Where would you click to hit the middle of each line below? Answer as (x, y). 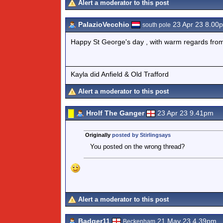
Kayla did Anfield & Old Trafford (120, 74)
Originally (98, 135)
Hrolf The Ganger (115, 113)
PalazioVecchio (104, 24)
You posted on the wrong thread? (137, 147)
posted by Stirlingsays (141, 135)
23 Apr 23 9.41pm (185, 113)
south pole (157, 25)
